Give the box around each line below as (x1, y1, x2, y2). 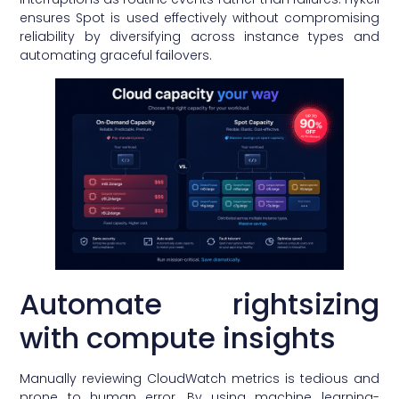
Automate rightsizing (20, 284, 379, 325)
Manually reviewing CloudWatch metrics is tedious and (20, 370, 379, 388)
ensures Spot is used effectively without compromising (20, 9, 379, 28)
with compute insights (20, 318, 337, 359)
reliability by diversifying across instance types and (20, 28, 379, 46)
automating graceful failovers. (20, 46, 213, 65)
